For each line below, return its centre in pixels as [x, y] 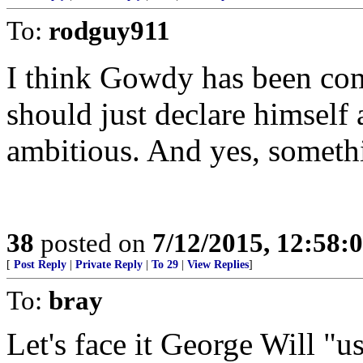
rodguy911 [109, 30]
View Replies [218, 265]
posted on [93, 243]
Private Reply [109, 265]
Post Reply [40, 265]
